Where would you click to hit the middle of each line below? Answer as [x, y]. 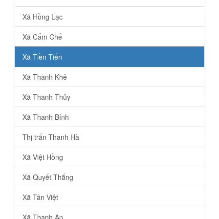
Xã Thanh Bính [46, 117]
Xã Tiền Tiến [42, 56]
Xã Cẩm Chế [42, 36]
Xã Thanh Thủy [46, 97]
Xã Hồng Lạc [43, 16]
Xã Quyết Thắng [48, 177]
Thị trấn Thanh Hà [51, 137]
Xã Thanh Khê [45, 77]
